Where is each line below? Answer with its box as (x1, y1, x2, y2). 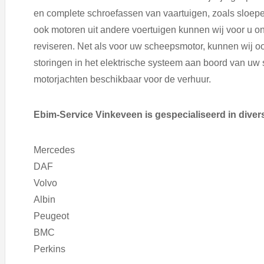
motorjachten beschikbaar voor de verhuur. (34, 74, 211, 85)
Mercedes (34, 145, 75, 156)
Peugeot (34, 211, 69, 222)
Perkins (34, 244, 65, 255)
